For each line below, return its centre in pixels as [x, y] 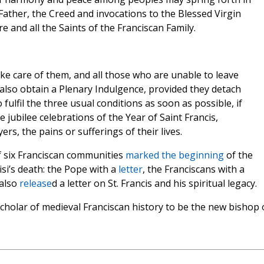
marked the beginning [174, 155]
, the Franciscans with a [193, 169]
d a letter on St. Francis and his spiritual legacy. [154, 184]
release [35, 184]
